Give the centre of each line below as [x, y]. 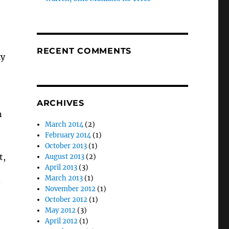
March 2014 [64, 124]
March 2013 [64, 178]
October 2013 [66, 146]
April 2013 [61, 167]
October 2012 [66, 200]
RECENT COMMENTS [84, 51]
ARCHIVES [60, 103]
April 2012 [62, 221]
